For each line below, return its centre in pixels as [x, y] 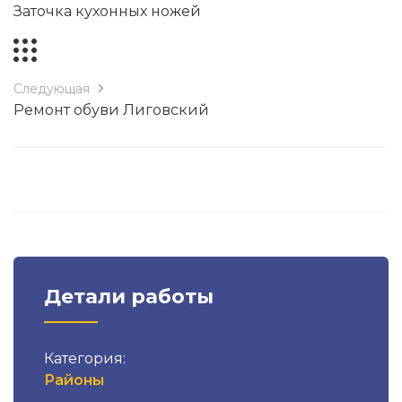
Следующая [52, 89]
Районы [74, 380]
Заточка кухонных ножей [107, 11]
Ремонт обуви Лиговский [111, 110]
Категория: [85, 358]
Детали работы [129, 297]
